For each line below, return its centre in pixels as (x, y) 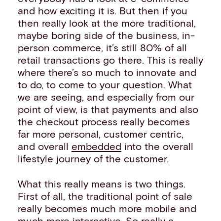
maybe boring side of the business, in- (106, 35)
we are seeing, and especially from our (106, 97)
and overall (44, 146)
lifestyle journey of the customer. (93, 159)
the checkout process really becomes (104, 122)
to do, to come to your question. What (105, 85)
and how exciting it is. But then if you (102, 11)
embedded (96, 146)
